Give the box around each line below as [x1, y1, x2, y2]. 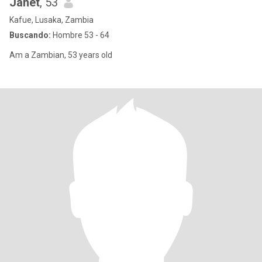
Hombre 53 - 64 [51, 30, 109, 40]
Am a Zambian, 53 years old [68, 50, 112, 60]
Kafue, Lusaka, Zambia [9, 15, 94, 25]
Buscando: [9, 30, 51, 40]
